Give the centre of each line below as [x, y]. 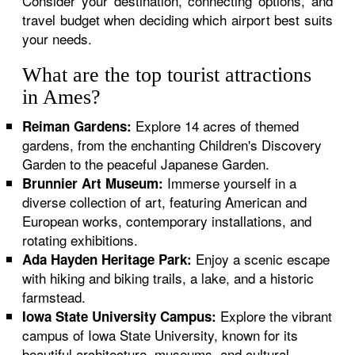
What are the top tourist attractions [167, 75]
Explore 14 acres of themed [216, 126]
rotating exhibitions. [80, 240]
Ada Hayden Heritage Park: [107, 259]
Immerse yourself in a [230, 183]
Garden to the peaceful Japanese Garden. [146, 164]
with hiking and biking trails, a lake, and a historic [168, 278]
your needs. [57, 38]
